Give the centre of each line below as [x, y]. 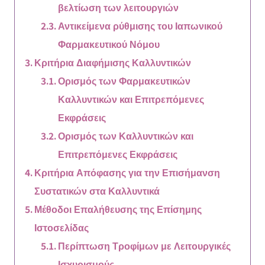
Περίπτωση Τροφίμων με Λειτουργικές [145, 245]
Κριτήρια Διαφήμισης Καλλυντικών [112, 62]
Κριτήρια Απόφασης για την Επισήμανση [127, 172]
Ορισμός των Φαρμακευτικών [125, 80]
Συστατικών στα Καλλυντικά [97, 190]
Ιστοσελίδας [61, 227]
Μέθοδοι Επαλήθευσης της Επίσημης [118, 209]
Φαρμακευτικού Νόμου [109, 43]
